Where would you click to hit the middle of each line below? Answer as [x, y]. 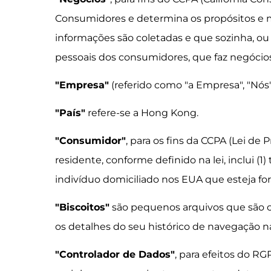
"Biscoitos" [83, 207]
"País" [70, 113]
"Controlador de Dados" [115, 254]
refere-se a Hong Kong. [142, 113]
